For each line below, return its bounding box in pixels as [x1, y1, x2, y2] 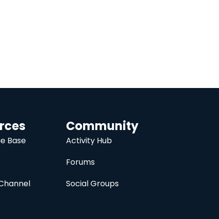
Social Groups [66, 178, 119, 190]
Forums [66, 156, 95, 168]
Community [66, 118, 138, 134]
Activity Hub [66, 135, 112, 147]
